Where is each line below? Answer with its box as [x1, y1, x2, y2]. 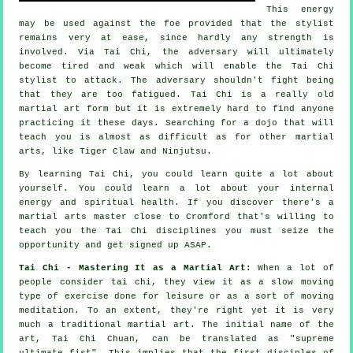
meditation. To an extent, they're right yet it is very [19, 305, 334, 315]
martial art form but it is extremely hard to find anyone [19, 103, 334, 113]
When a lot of [251, 262, 334, 273]
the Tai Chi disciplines [80, 225, 217, 236]
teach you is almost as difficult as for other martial [19, 132, 334, 142]
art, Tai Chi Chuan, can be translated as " [19, 333, 295, 344]
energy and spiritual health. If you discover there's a [19, 197, 334, 207]
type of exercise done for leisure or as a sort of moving [19, 291, 334, 301]
